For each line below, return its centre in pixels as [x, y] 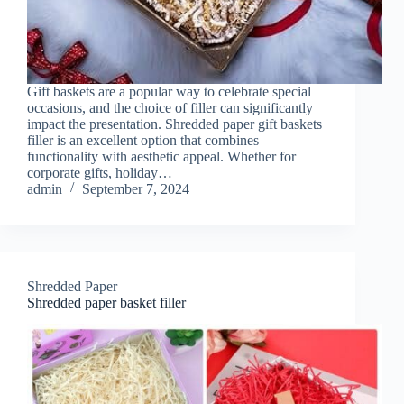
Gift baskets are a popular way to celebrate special [169, 91]
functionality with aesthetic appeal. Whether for [161, 156]
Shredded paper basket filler [106, 302]
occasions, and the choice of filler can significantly [170, 107]
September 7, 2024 [136, 188]
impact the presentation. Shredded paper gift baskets [174, 124]
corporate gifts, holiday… [100, 172]
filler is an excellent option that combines [143, 140]
